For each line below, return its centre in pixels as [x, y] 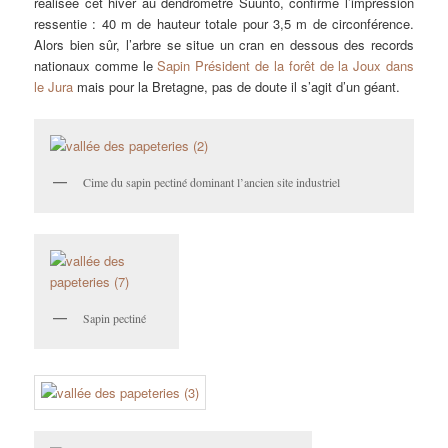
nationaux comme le [96, 66]
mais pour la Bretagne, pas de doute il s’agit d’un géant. [237, 87]
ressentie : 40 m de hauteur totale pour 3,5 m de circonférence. [224, 24]
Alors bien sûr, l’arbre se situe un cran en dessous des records [224, 45]
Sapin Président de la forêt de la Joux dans [285, 66]
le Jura [54, 87]
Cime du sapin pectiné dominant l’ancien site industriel [212, 181]
